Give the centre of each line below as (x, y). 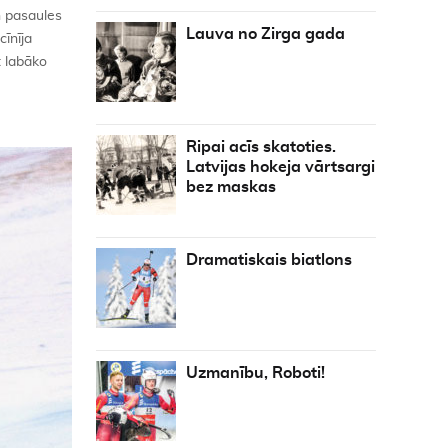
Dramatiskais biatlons (269, 260)
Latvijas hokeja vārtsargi (280, 167)
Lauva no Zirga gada (265, 34)
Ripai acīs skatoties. (261, 147)
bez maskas (231, 187)
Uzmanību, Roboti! (255, 373)
